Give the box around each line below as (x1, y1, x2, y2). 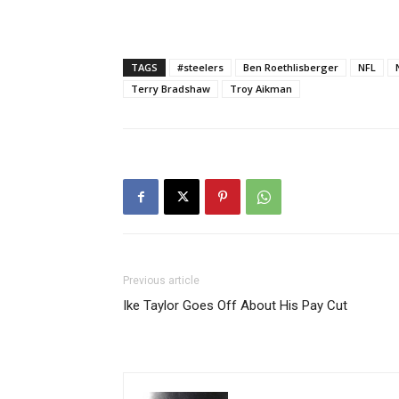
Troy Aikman (230, 82, 292, 95)
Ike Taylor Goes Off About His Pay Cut (123, 297, 347, 313)
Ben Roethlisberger (243, 61, 338, 74)
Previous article (123, 274, 199, 287)
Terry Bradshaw (131, 82, 210, 95)
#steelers (177, 61, 224, 74)
